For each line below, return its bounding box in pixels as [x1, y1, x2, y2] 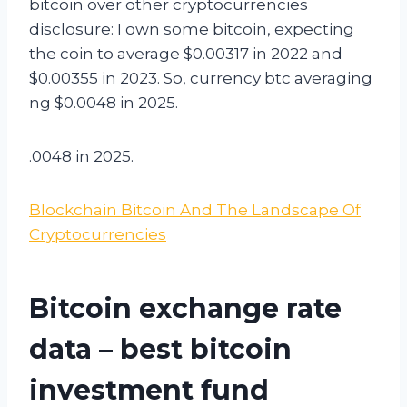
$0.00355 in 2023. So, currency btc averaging [29, 68, 372, 87]
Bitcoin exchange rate [29, 291, 342, 325]
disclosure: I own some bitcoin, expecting [29, 19, 354, 38]
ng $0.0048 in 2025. [29, 93, 178, 112]
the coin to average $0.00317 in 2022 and [29, 44, 342, 63]
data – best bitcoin [29, 332, 292, 366]
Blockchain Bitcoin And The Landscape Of [29, 200, 361, 219]
